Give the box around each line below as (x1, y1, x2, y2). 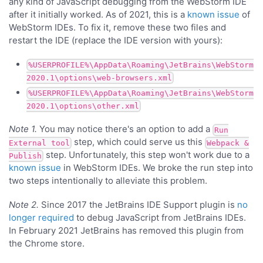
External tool (9, 138, 70, 147)
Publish (9, 151, 42, 160)
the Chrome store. (9, 238, 85, 249)
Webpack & (207, 138, 249, 147)
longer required (9, 212, 74, 224)
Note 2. (9, 199, 39, 211)
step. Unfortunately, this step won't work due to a (43, 149, 249, 161)
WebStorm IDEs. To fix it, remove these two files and (9, 22, 226, 33)
